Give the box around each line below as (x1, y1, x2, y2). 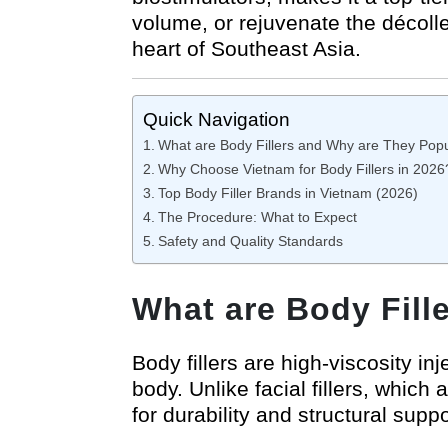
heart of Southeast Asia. (132, 36, 361, 60)
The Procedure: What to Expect (157, 208, 357, 225)
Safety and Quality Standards (157, 232, 343, 249)
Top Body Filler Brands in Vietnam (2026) (157, 184, 418, 201)
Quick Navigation (143, 108, 290, 130)
